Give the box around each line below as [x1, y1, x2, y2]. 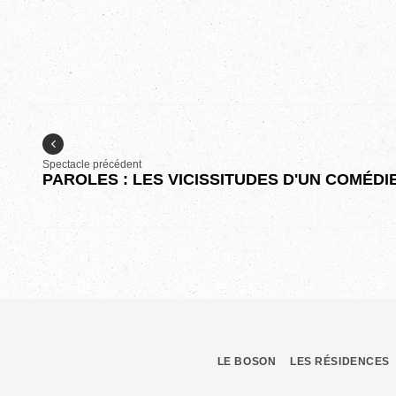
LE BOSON [217, 355, 277, 369]
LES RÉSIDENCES [290, 355, 390, 369]
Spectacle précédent [42, 158, 141, 171]
